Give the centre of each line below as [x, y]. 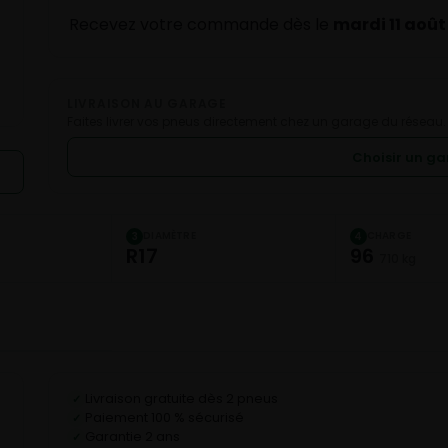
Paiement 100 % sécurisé [164, 417]
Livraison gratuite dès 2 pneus [181, 398]
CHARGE [388, 235]
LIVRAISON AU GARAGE [147, 103]
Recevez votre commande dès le [201, 24]
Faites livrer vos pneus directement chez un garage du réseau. [256, 121]
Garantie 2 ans [132, 436]
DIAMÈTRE [169, 235]
